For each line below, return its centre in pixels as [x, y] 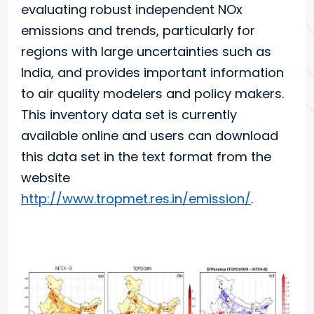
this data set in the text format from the [146, 157]
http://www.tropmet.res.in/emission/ [136, 199]
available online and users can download [150, 136]
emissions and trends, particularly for [138, 30]
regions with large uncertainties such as [146, 52]
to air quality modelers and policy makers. [152, 94]
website [46, 178]
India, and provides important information [152, 73]
